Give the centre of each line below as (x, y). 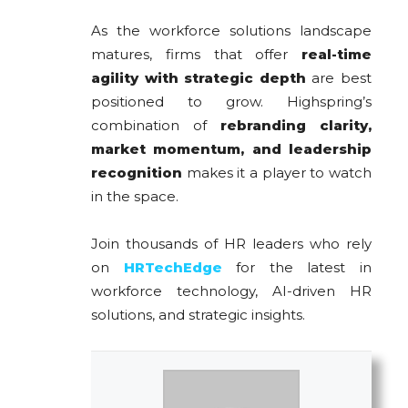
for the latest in (304, 267)
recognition (137, 172)
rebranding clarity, (296, 125)
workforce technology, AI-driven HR (231, 291)
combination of (156, 125)
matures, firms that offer (196, 54)
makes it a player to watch (277, 172)
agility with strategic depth (199, 77)
